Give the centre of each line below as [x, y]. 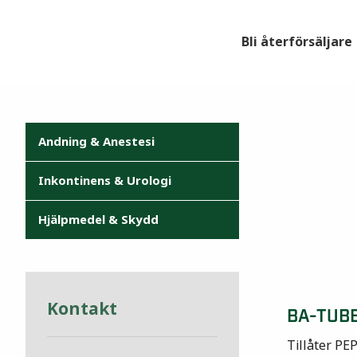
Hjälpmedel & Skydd [98, 220]
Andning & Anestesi [96, 141]
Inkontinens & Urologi [105, 180]
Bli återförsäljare [297, 41]
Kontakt [82, 308]
